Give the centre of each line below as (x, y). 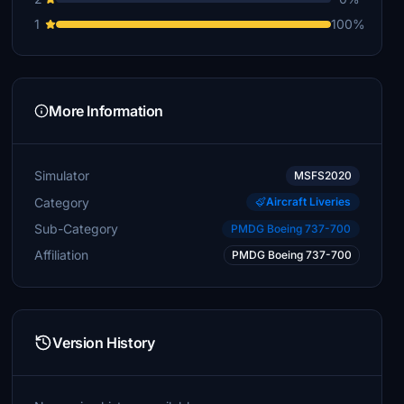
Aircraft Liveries (308, 202)
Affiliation (62, 255)
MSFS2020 (322, 175)
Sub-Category (77, 228)
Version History (104, 343)
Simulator (62, 175)
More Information (106, 111)
